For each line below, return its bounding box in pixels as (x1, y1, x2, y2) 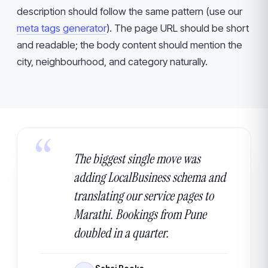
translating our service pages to (74, 187, 214, 205)
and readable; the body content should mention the (17, 39, 242, 51)
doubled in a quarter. (74, 224, 169, 242)
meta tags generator (17, 22, 106, 34)
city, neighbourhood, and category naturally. (17, 56, 208, 68)
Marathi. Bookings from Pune (74, 206, 206, 223)
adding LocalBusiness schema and (74, 169, 226, 186)
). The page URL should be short (106, 22, 249, 34)
